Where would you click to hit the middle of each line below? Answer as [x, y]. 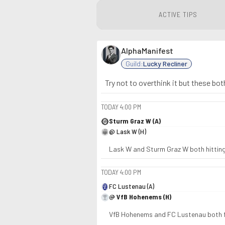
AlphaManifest [147, 50]
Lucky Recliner [165, 64]
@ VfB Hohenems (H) [140, 197]
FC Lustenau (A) [132, 186]
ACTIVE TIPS [178, 14]
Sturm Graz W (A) [135, 121]
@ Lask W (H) [128, 131]
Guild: [134, 64]
